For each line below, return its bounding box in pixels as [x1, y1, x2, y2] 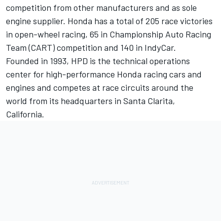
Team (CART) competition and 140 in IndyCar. [6, 42, 176, 53]
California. [6, 109, 44, 120]
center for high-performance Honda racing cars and [6, 69, 202, 80]
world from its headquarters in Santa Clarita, [6, 95, 175, 107]
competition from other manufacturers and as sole [6, 2, 197, 13]
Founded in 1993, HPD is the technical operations [6, 55, 190, 67]
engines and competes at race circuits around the [6, 82, 193, 93]
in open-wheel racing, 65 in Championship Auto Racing [6, 29, 211, 40]
